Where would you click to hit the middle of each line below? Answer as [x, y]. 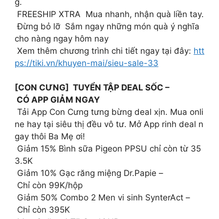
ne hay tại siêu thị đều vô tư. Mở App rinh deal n [109, 124]
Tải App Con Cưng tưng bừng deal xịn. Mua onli [109, 112]
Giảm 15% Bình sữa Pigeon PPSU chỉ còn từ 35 [108, 149]
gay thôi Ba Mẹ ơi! [50, 137]
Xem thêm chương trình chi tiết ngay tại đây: [104, 51]
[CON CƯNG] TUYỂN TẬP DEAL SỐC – [92, 88]
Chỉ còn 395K [42, 210]
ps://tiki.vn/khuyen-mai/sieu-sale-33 [87, 63]
